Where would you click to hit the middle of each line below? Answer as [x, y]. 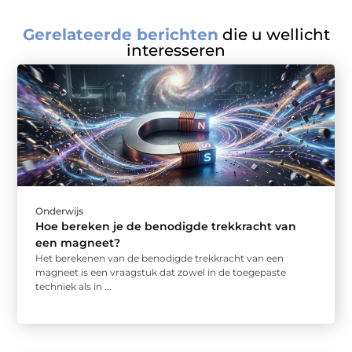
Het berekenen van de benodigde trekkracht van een [160, 258]
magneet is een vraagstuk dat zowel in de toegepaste [161, 273]
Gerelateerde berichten [120, 35]
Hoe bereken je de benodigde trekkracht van [166, 227]
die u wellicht [274, 35]
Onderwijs [60, 211]
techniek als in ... [74, 287]
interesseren [176, 51]
